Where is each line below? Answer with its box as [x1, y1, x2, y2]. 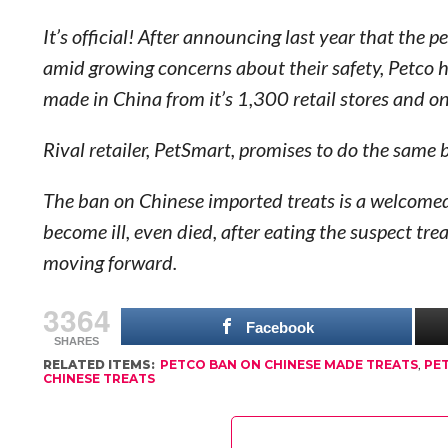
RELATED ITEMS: [42, 357, 155, 372]
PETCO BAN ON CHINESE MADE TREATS [159, 357, 418, 372]
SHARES [54, 335, 100, 347]
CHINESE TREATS [42, 371, 155, 386]
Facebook [246, 319, 315, 336]
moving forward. [42, 250, 177, 274]
